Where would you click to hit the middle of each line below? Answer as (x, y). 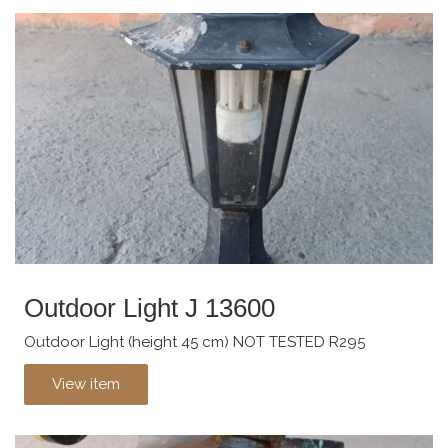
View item (86, 383)
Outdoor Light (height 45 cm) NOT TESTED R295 (194, 342)
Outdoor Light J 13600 (149, 307)
